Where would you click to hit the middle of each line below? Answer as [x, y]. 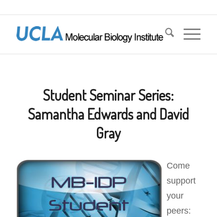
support [181, 180]
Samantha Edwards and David [108, 114]
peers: [178, 210]
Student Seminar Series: [108, 95]
